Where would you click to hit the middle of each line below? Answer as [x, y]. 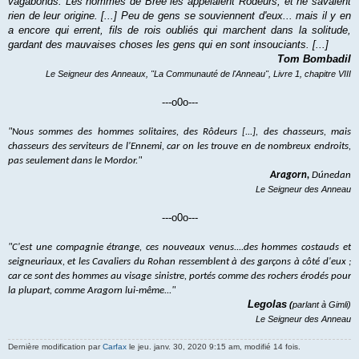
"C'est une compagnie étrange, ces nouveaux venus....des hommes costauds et [179, 248]
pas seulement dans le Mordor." [75, 161]
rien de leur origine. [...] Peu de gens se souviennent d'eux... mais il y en [179, 16]
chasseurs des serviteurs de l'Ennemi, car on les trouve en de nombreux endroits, [179, 147]
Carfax [115, 347]
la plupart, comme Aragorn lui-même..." [92, 291]
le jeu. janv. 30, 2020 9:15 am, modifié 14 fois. [214, 347]
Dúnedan [331, 175]
